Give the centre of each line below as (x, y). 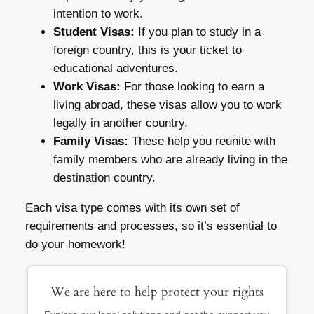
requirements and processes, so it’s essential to (151, 226)
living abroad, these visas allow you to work (167, 104)
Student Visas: (94, 32)
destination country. (104, 177)
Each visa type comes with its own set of (132, 207)
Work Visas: (87, 86)
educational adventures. (115, 68)
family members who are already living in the (170, 159)
